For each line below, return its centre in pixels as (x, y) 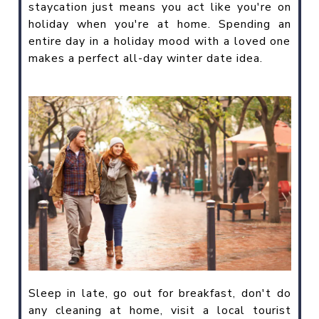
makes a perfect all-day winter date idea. (145, 58)
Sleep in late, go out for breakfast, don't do (159, 293)
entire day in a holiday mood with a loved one (159, 41)
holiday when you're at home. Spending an (159, 24)
